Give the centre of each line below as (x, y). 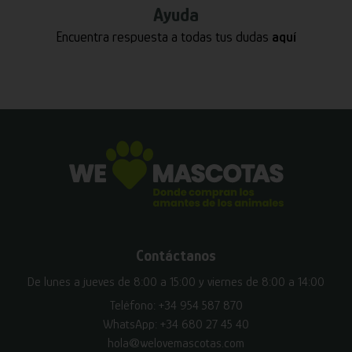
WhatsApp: (132, 325)
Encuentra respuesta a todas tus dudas (164, 37)
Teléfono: (134, 306)
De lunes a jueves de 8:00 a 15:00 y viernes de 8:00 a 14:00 (176, 282)
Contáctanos (176, 256)
